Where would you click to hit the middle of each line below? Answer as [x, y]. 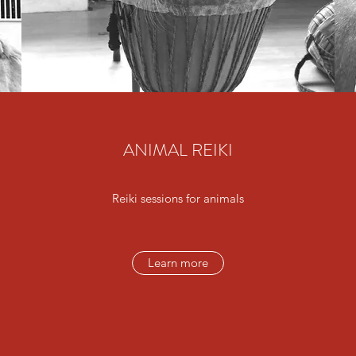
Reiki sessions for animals [178, 198]
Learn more [178, 263]
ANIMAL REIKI [178, 150]
